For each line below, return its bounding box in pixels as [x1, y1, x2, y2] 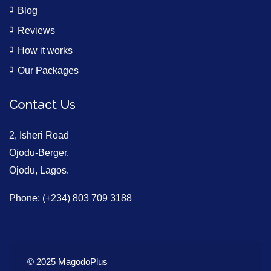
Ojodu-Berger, [9, 148, 69, 158]
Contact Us [9, 97, 76, 112]
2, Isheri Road [9, 130, 69, 140]
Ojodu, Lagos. [9, 165, 69, 175]
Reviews [18, 25, 55, 36]
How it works [18, 45, 73, 56]
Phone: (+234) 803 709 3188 [9, 193, 132, 203]
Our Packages [18, 65, 79, 76]
